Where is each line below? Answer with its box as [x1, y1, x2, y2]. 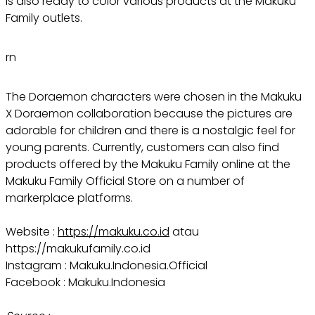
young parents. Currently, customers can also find [6, 139, 279, 155]
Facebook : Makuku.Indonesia [6, 274, 165, 290]
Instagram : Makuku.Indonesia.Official [6, 257, 207, 274]
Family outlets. [6, 9, 82, 26]
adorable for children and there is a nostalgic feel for [6, 122, 295, 139]
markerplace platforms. [6, 189, 133, 206]
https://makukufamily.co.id [6, 240, 150, 257]
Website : [6, 223, 58, 240]
